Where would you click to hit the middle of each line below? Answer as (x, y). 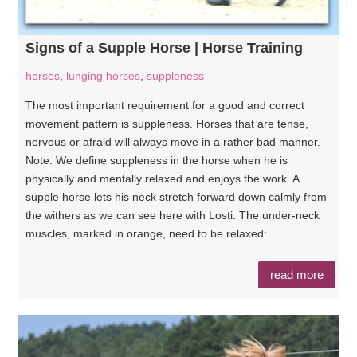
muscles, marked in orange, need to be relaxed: (147, 233)
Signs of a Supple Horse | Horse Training (165, 47)
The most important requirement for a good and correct (165, 105)
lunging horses (104, 75)
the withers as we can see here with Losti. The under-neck (173, 215)
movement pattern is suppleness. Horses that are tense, (167, 123)
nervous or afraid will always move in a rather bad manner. (173, 141)
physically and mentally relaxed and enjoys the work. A (163, 178)
